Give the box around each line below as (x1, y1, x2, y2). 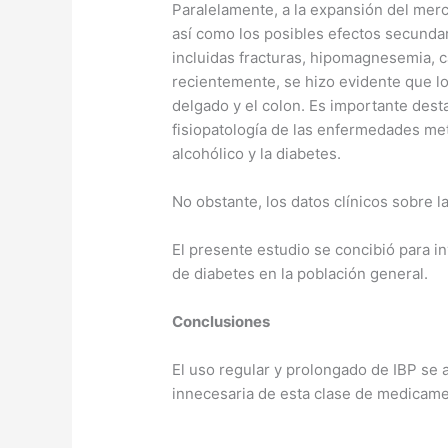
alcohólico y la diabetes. (172, 143, 342, 163)
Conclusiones (172, 311, 271, 331)
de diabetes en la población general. (172, 263, 433, 283)
